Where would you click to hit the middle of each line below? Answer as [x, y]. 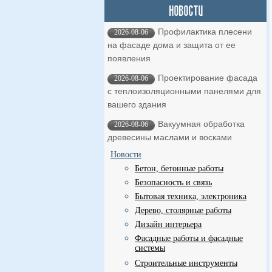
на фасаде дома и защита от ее [172, 45]
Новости [126, 155]
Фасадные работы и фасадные [189, 238]
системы [150, 249]
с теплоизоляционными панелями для [184, 91]
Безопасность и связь [173, 182]
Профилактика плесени [205, 32]
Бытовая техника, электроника [191, 196]
